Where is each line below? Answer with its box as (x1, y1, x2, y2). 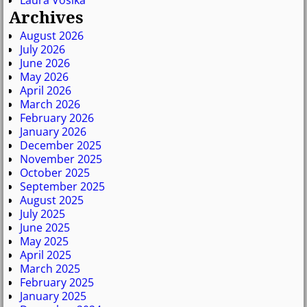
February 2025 (20, 275, 94, 291)
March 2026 (20, 97, 80, 112)
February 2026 (20, 110, 94, 126)
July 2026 (20, 42, 65, 58)
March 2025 (20, 261, 80, 277)
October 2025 (20, 165, 90, 181)
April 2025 (20, 247, 71, 263)
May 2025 (20, 234, 69, 249)
